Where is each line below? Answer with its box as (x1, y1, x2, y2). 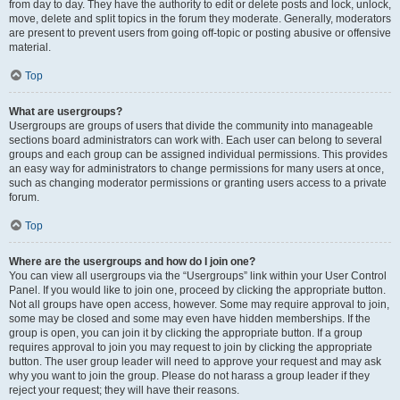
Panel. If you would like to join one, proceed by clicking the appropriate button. (9, 284, 386, 296)
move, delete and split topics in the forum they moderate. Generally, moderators (9, 12, 391, 25)
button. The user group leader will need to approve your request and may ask (9, 355, 381, 368)
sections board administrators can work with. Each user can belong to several (9, 134, 382, 146)
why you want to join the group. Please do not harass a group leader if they (9, 370, 370, 382)
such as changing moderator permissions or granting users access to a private (9, 177, 387, 189)
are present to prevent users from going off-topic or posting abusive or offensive (9, 27, 391, 39)
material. (9, 41, 51, 54)
